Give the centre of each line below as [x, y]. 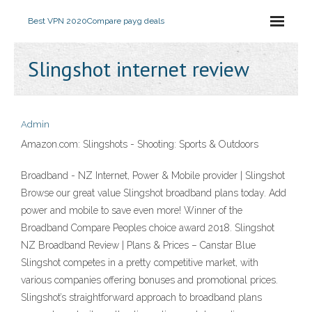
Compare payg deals [126, 21]
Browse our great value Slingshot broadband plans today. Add [154, 193]
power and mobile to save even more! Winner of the [132, 210]
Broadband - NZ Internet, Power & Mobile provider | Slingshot [153, 175]
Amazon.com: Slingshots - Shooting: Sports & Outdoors [140, 144]
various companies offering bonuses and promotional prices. [149, 280]
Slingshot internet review [139, 69]
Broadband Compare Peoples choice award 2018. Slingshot [148, 228]
